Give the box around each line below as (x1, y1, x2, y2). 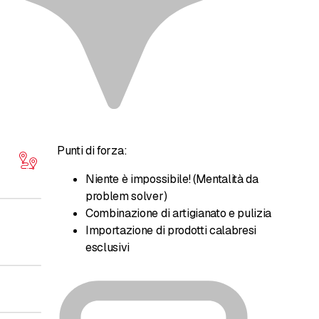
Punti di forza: (57, 143, 127, 159)
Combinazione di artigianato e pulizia (85, 206, 272, 221)
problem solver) (85, 189, 167, 204)
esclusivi (85, 240, 130, 256)
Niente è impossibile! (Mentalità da (85, 172, 258, 187)
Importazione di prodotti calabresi (85, 223, 257, 239)
